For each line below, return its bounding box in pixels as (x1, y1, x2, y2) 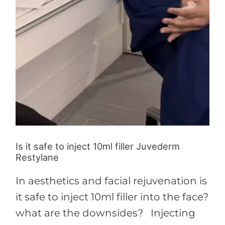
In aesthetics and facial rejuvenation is (15, 174, 207, 187)
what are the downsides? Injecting (15, 206, 195, 219)
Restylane (15, 151, 59, 163)
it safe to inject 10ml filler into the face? (15, 190, 208, 203)
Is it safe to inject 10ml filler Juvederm (15, 140, 180, 152)
